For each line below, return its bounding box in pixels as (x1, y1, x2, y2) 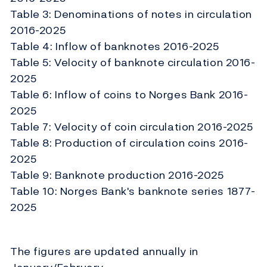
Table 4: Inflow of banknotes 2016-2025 (10, 38, 219, 55)
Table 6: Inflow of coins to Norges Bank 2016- (10, 86, 249, 103)
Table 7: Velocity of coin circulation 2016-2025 (10, 119, 253, 135)
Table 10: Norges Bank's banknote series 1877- (10, 183, 256, 200)
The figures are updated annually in (10, 243, 198, 260)
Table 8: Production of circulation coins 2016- (10, 135, 249, 151)
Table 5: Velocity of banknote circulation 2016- (10, 54, 256, 71)
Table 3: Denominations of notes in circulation (10, 6, 252, 23)
